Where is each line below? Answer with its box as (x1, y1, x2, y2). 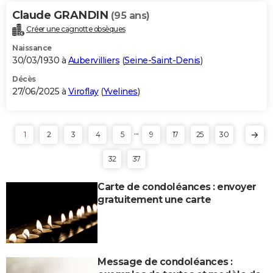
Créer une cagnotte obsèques (26, 24, 126, 34)
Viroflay (68, 85, 99, 97)
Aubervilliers (68, 54, 119, 66)
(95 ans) (110, 9, 150, 21)
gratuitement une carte (97, 193, 211, 205)
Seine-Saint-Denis (124, 54, 200, 66)
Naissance (12, 43, 52, 52)
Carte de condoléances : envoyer (97, 180, 257, 193)
